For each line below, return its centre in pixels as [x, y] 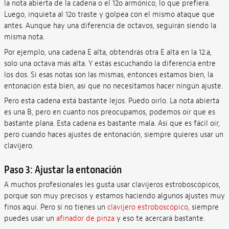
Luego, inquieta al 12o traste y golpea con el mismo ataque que [109, 15]
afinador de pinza [85, 218]
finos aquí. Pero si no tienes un [55, 207]
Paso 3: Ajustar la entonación [63, 169]
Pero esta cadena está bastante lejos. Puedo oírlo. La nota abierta [111, 101]
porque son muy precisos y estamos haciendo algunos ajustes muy [114, 196]
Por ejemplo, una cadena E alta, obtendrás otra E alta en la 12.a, [108, 52]
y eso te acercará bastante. [159, 218]
